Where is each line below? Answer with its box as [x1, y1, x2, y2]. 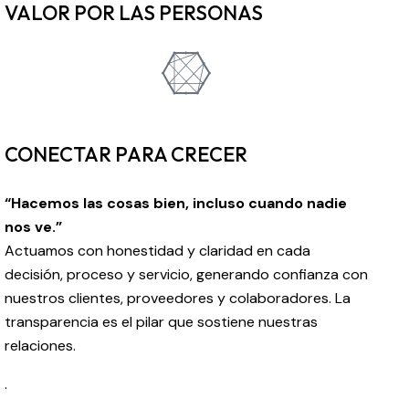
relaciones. [5, 335, 76, 355]
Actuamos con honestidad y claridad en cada [5, 240, 310, 260]
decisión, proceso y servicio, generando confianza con [5, 264, 368, 284]
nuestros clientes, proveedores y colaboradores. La [5, 288, 351, 308]
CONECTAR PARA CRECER [5, 141, 247, 167]
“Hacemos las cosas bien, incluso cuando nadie [5, 193, 347, 213]
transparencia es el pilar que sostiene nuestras [5, 311, 318, 331]
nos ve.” [5, 216, 62, 236]
